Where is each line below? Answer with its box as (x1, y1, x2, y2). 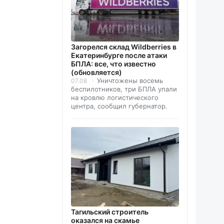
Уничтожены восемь (97, 76, 163, 85)
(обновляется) (71, 68, 122, 77)
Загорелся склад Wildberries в (71, 42, 176, 51)
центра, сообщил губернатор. (71, 102, 167, 110)
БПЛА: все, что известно (71, 59, 156, 68)
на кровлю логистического (71, 93, 158, 102)
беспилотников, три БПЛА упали (71, 85, 177, 93)
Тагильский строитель (71, 207, 148, 216)
